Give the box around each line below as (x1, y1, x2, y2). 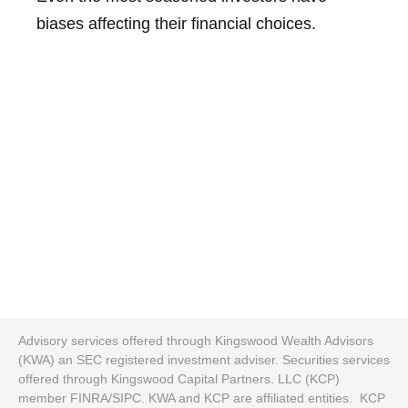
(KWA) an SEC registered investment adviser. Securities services (18, 352, 390, 367)
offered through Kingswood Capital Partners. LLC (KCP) (18, 372, 340, 386)
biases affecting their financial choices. (36, 15, 316, 34)
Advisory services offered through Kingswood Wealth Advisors (18, 333, 373, 348)
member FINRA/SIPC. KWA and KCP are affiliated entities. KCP (18, 391, 385, 405)
